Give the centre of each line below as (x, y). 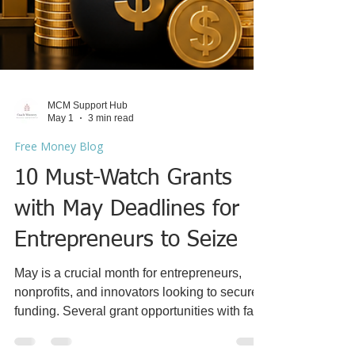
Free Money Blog (59, 277)
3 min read (111, 249)
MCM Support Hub (88, 236)
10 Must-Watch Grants (123, 309)
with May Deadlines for (127, 340)
